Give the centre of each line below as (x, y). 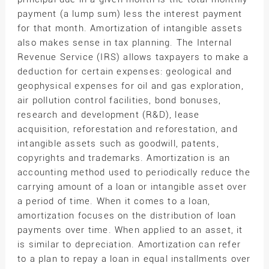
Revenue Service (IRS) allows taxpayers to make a (133, 57)
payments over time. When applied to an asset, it (130, 230)
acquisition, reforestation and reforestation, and (127, 129)
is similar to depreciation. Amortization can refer (129, 245)
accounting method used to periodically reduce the (134, 173)
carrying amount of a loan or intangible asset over (132, 187)
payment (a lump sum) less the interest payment (130, 14)
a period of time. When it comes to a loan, (114, 201)
